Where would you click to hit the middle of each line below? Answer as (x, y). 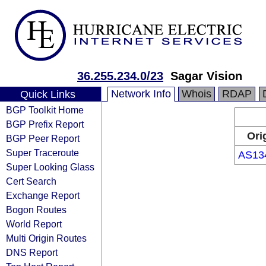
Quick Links (47, 94)
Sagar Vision (206, 76)
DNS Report (32, 252)
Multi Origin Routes (46, 238)
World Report (34, 224)
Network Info (141, 94)
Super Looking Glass (50, 167)
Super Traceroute (42, 153)
